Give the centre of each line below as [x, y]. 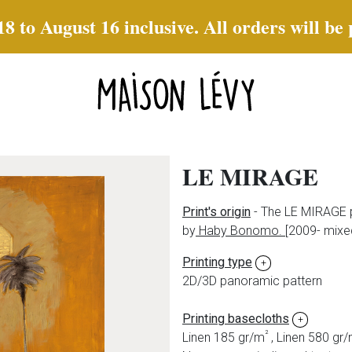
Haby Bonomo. [240, 231]
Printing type [217, 262]
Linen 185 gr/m [224, 337]
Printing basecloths [236, 319]
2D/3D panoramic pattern [252, 281]
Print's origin [216, 212]
